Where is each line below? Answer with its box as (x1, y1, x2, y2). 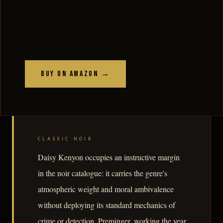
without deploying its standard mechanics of (38, 200, 175, 211)
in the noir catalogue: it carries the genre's (38, 168, 167, 179)
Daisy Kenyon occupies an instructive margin (38, 152, 180, 163)
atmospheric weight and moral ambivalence (38, 184, 174, 195)
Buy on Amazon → (41, 69, 111, 79)
